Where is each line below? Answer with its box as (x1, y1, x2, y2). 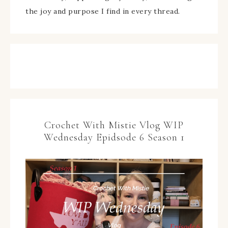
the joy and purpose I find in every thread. (25, 7, 180, 16)
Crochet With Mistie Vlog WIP (44, 119, 184, 132)
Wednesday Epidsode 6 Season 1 (43, 131, 185, 144)
